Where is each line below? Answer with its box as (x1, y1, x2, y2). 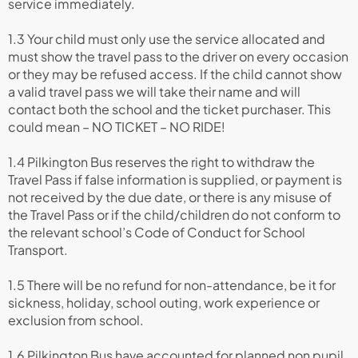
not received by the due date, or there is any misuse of (8, 189, 332, 205)
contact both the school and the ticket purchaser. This (8, 101, 331, 117)
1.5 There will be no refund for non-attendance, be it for (8, 276, 336, 293)
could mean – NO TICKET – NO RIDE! (8, 118, 225, 135)
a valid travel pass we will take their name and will (8, 83, 300, 100)
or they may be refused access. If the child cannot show (8, 66, 342, 82)
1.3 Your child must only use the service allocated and (8, 30, 325, 47)
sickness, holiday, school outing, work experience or (8, 294, 320, 311)
